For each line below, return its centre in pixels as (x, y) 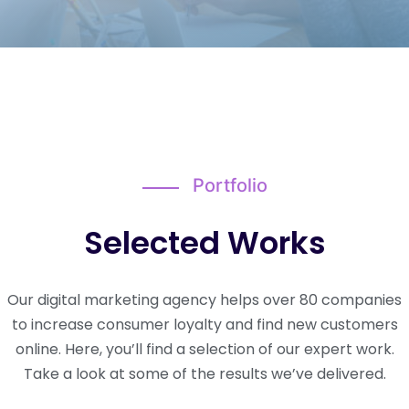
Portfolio (230, 185)
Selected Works (204, 243)
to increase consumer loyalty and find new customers (204, 325)
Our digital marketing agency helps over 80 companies (204, 300)
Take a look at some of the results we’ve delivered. (204, 374)
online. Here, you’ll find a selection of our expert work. (204, 349)
